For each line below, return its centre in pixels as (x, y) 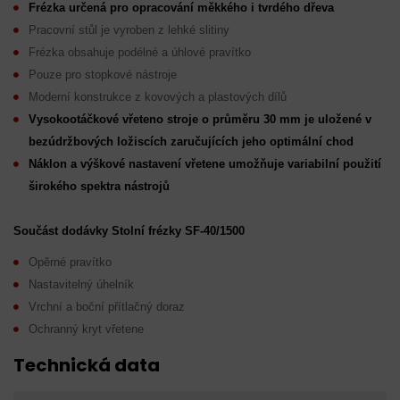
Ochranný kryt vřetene (86, 329)
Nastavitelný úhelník (81, 284)
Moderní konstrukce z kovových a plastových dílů (158, 97)
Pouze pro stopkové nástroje (103, 75)
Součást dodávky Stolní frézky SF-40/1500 (129, 231)
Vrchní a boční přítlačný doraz (107, 307)
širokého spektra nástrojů (99, 186)
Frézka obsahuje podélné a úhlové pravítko (140, 52)
